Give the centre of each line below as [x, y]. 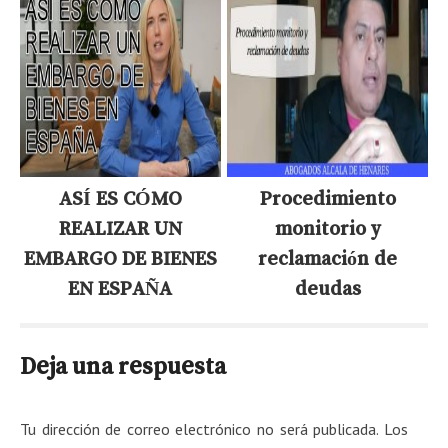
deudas [327, 287]
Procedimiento [327, 197]
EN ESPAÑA [120, 287]
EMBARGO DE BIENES [120, 257]
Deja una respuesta [123, 365]
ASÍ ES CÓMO [120, 197]
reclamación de [328, 257]
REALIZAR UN [120, 227]
